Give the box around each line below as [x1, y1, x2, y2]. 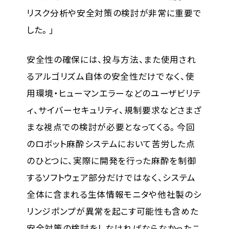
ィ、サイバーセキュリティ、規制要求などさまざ [26, 104, 202, 117]
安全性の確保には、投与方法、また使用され [26, 53, 196, 66]
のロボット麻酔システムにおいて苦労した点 [26, 138, 195, 150]
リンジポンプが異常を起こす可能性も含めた [26, 205, 199, 218]
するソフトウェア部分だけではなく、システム [26, 171, 196, 184]
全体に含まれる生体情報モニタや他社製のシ [26, 188, 202, 201]
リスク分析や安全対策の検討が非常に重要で [26, 7, 202, 19]
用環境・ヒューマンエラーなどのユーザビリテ [26, 87, 201, 100]
